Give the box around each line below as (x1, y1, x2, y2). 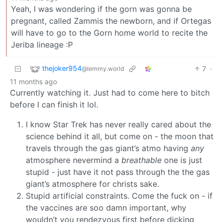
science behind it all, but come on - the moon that (26, 131, 214, 142)
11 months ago (10, 77, 57, 86)
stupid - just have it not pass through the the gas (26, 167, 210, 177)
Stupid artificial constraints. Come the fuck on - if (26, 191, 213, 201)
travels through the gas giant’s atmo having (26, 143, 191, 154)
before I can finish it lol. (10, 100, 98, 110)
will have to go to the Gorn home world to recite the (11, 28, 208, 38)
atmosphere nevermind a (26, 155, 121, 166)
